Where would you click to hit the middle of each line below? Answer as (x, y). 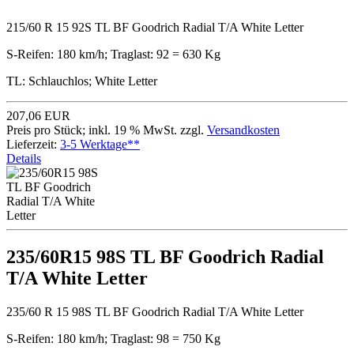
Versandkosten (243, 130)
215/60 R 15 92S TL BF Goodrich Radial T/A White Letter (155, 27)
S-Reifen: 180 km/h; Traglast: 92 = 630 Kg (113, 54)
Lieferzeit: (33, 144)
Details (24, 158)
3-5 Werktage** (100, 144)
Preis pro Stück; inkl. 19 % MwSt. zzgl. (107, 130)
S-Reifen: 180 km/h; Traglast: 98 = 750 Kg (113, 338)
